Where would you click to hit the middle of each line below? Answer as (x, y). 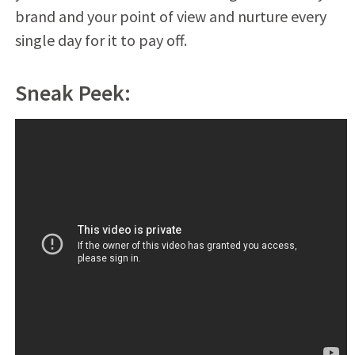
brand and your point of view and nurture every (170, 16)
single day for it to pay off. (101, 40)
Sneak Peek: (73, 92)
